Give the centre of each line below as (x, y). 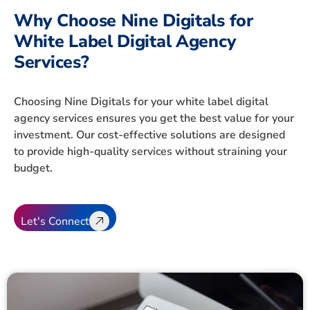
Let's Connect (55, 221)
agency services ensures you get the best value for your (154, 119)
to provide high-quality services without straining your (151, 152)
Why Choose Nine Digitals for (134, 21)
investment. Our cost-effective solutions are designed (149, 135)
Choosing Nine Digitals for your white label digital (141, 102)
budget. (33, 168)
